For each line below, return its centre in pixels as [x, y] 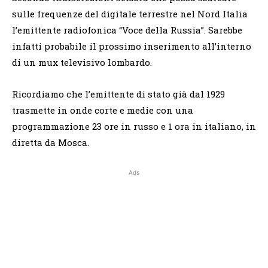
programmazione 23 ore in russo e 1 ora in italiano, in [134, 126]
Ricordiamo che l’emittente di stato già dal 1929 [118, 94]
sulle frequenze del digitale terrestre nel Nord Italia [130, 13]
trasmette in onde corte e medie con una [103, 110]
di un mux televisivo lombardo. [82, 62]
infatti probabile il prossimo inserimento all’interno [132, 46]
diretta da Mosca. [51, 142]
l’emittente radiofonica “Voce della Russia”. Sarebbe [127, 30]
